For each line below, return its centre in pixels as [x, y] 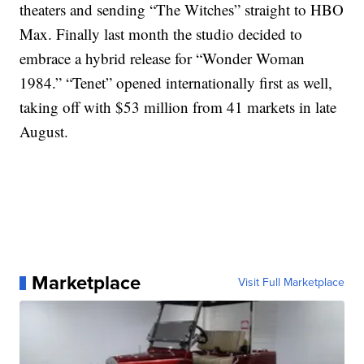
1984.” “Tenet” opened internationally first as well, [176, 83]
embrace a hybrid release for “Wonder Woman [162, 58]
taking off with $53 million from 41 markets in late [178, 107]
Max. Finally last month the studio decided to [161, 34]
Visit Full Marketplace [291, 283]
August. [44, 132]
